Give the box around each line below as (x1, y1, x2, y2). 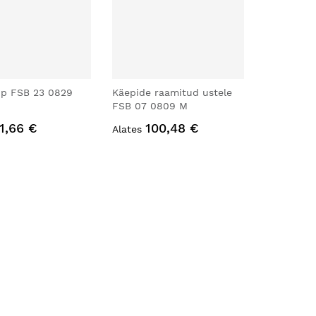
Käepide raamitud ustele (111, 86, 232, 98)
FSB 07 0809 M (111, 99, 188, 111)
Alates (111, 123, 142, 135)
